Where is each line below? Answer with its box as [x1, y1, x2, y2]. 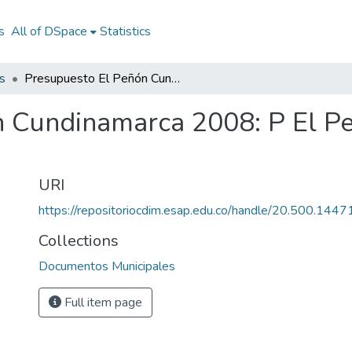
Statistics [99, 23, 151, 40]
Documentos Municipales [38, 258, 175, 275]
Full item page [61, 294, 142, 311]
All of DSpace [10, 23, 87, 40]
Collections [38, 230, 119, 251]
